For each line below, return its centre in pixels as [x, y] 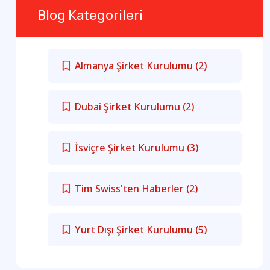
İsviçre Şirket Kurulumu [131, 148]
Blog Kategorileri [90, 15]
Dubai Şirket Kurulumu [129, 107]
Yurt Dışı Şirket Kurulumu [135, 230]
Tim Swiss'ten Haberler [130, 189]
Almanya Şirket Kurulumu [135, 66]
